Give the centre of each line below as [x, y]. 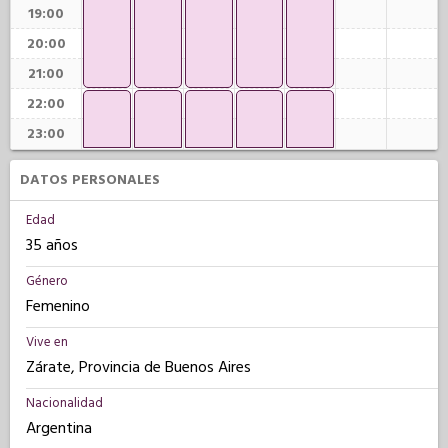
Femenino [58, 306]
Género [47, 281]
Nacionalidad [64, 403]
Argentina [59, 428]
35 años [52, 245]
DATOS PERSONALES [90, 180]
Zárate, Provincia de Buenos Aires [138, 367]
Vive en [47, 342]
